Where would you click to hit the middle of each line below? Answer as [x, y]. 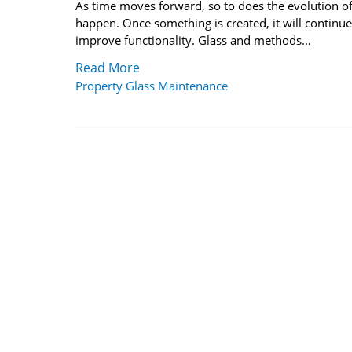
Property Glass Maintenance [152, 85]
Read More [108, 67]
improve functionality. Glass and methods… [193, 40]
